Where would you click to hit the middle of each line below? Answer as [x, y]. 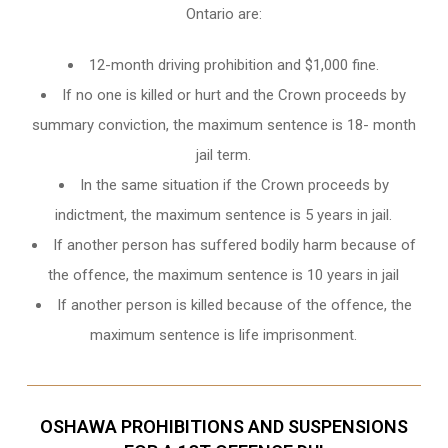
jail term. [224, 154]
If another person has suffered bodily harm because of [234, 244]
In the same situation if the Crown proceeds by [234, 184]
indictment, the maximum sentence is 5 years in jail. [224, 214]
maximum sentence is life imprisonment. [224, 334]
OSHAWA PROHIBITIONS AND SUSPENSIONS [223, 426]
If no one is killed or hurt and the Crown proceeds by [234, 94]
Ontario [209, 13]
